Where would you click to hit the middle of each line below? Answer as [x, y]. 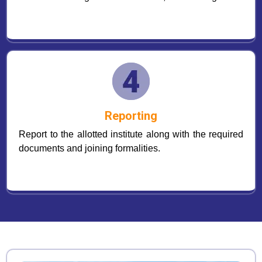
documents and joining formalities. [89, 148]
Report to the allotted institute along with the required [131, 134]
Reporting [131, 116]
